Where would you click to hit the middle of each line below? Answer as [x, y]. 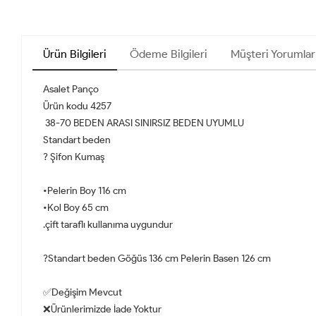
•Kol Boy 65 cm [76, 208]
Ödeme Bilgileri [169, 54]
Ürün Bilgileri [75, 54]
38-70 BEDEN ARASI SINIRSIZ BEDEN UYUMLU [145, 123]
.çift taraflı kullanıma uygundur [108, 225]
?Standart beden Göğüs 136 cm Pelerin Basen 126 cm [159, 259]
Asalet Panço [71, 90]
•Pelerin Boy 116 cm [86, 191]
